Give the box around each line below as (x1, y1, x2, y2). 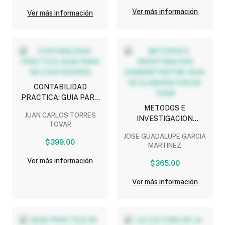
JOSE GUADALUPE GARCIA (124, 132, 206, 140)
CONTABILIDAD (33, 82, 87, 91)
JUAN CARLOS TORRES (24, 111, 96, 119)
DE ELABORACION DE (128, 135, 202, 144)
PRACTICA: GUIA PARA (21, 93, 99, 101)
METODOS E (144, 103, 186, 112)
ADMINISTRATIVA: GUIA (124, 125, 205, 133)
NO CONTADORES (29, 103, 91, 112)
